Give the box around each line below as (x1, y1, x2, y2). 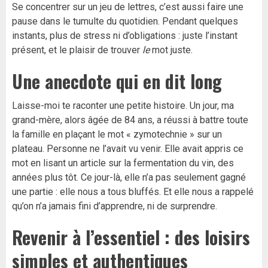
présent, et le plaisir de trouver (12, 44, 142, 56)
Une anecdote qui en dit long (12, 68, 222, 95)
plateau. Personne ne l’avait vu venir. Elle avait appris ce (12, 143, 243, 154)
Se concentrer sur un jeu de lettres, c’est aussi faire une (12, 1, 243, 13)
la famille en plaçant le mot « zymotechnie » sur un (12, 129, 222, 140)
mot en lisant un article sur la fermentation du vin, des (12, 157, 234, 169)
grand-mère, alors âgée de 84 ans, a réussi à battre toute (12, 114, 248, 126)
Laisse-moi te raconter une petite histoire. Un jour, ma (12, 100, 234, 111)
